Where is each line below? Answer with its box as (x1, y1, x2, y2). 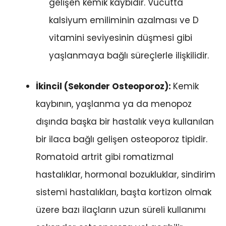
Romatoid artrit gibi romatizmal (36, 150, 174, 163)
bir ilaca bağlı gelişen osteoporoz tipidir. (36, 133, 207, 145)
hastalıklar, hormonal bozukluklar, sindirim (36, 168, 215, 181)
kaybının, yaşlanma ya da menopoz (36, 97, 192, 110)
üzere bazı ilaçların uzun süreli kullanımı (36, 203, 206, 216)
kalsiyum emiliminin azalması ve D (48, 14, 199, 27)
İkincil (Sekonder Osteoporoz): (36, 80, 173, 92)
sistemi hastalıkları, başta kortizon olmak (36, 186, 211, 198)
